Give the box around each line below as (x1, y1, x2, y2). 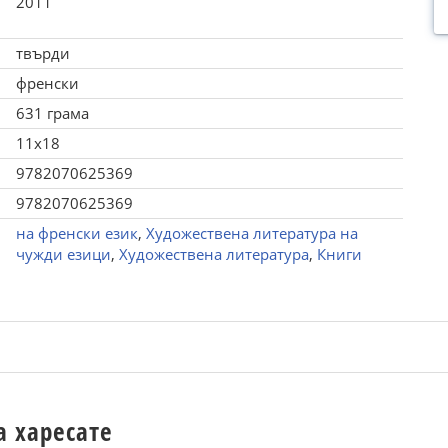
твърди (15, 43, 70, 63)
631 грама (15, 103, 89, 123)
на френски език (15, 223, 138, 243)
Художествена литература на (145, 223, 358, 243)
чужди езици (15, 244, 111, 264)
